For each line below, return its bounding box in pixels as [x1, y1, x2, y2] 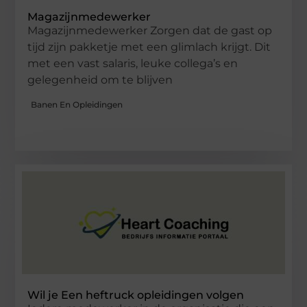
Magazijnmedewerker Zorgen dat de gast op [27, 24, 273, 38]
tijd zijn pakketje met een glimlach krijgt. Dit [27, 40, 271, 54]
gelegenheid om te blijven [27, 73, 173, 87]
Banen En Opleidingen [31, 99, 123, 110]
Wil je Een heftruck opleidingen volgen [27, 288, 245, 302]
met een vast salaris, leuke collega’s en [27, 57, 238, 71]
